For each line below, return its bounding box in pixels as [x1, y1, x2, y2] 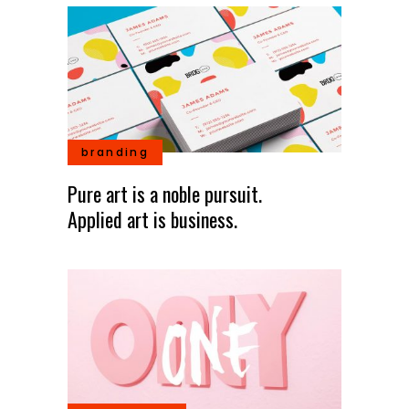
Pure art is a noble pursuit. [68, 179, 262, 209]
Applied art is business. [68, 204, 237, 235]
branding [81, 144, 150, 161]
